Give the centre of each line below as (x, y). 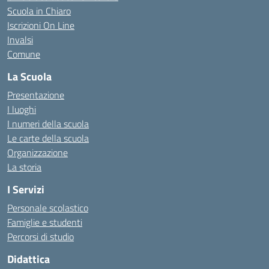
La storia (24, 167)
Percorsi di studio (41, 237)
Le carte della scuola (48, 138)
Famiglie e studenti (45, 222)
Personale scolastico (48, 208)
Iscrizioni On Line (41, 25)
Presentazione (36, 95)
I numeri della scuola (48, 124)
